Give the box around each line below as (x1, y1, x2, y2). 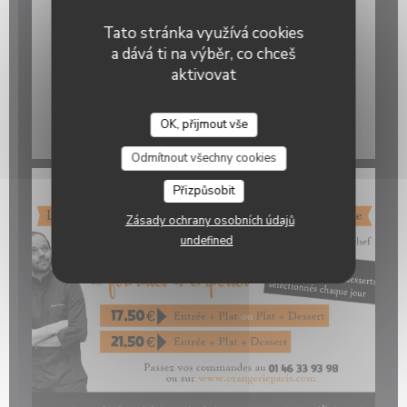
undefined (180, 232, 233, 249)
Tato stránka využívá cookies (103, 22, 304, 44)
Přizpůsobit (173, 182, 234, 199)
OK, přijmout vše (160, 115, 247, 133)
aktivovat (171, 64, 236, 85)
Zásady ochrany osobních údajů (125, 212, 294, 229)
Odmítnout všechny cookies (131, 149, 276, 166)
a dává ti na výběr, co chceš (111, 43, 296, 65)
